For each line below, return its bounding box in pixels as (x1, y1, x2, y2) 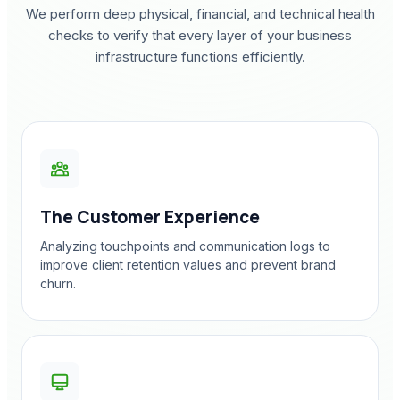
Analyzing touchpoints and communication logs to (40, 238, 330, 254)
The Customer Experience (40, 205, 260, 229)
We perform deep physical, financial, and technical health (25, 5, 375, 22)
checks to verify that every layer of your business (48, 27, 352, 44)
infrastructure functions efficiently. (95, 48, 305, 65)
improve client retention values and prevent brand (40, 257, 336, 272)
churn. (40, 276, 76, 291)
